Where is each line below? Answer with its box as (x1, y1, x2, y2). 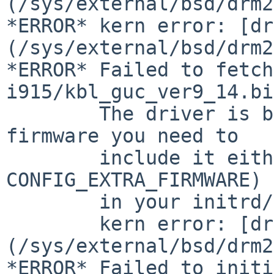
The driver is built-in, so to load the (6, 102, 99, 125)
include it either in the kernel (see (6, 146, 99, 169)
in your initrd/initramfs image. (6, 190, 99, 213)
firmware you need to (6, 124, 239, 147)
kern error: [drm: (6, 212, 99, 235)
